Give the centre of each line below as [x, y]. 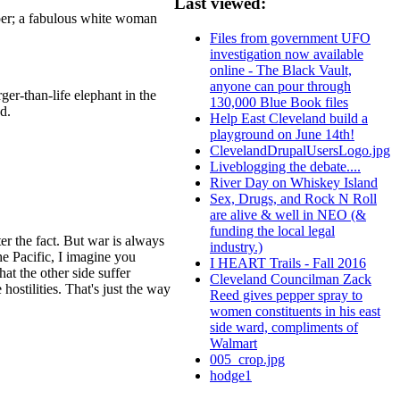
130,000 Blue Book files [279, 103]
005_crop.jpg [247, 360]
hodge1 [231, 376]
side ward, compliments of [284, 328]
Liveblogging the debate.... [285, 167]
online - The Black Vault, [281, 71]
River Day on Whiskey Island [294, 183]
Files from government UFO [290, 38]
